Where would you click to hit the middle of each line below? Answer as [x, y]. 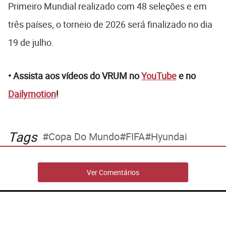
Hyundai [169, 137]
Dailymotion [32, 94]
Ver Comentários [113, 172]
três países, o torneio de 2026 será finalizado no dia [110, 24]
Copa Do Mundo [84, 137]
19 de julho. [32, 42]
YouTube [159, 75]
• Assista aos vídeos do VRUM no [75, 75]
